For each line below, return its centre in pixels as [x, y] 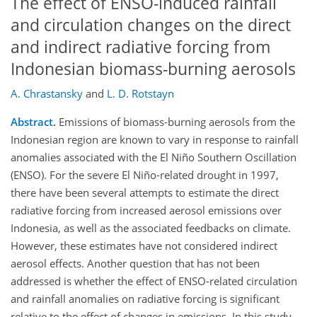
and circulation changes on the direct [151, 25]
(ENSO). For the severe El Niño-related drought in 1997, [145, 175]
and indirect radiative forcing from [140, 47]
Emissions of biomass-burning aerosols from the [175, 122]
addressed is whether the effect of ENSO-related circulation [154, 281]
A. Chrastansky [47, 94]
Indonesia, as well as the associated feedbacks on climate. [151, 228]
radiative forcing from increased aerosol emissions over [146, 211]
